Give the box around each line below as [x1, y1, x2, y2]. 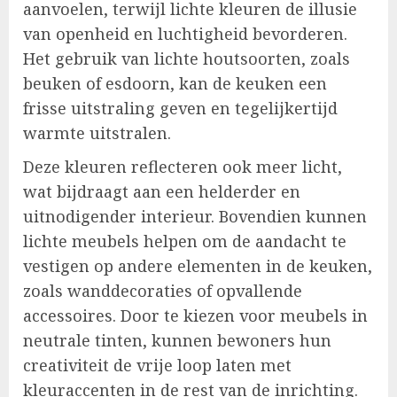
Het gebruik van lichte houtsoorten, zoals [23, 48, 350, 70]
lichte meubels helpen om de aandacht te [23, 230, 346, 253]
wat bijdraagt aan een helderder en [23, 181, 300, 203]
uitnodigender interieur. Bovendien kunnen [23, 206, 367, 228]
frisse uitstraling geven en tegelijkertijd [23, 97, 338, 120]
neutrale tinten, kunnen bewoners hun [23, 330, 331, 352]
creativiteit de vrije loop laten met [23, 354, 292, 377]
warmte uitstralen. [23, 122, 171, 144]
